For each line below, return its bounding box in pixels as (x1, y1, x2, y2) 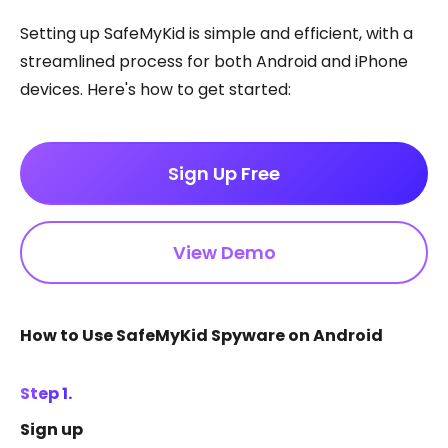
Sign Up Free (168, 160, 280, 186)
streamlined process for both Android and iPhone (20, 49, 408, 73)
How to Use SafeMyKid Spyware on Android (20, 323, 386, 347)
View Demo (172, 239, 276, 265)
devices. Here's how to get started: (20, 77, 291, 101)
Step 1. (20, 381, 72, 405)
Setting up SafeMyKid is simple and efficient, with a (20, 21, 413, 45)
